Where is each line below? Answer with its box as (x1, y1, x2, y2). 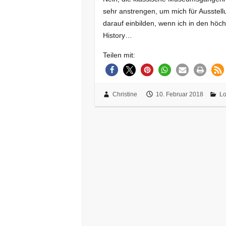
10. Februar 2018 (155, 91, 203, 98)
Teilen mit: (103, 50, 136, 59)
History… (103, 31, 133, 39)
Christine (112, 91, 137, 98)
